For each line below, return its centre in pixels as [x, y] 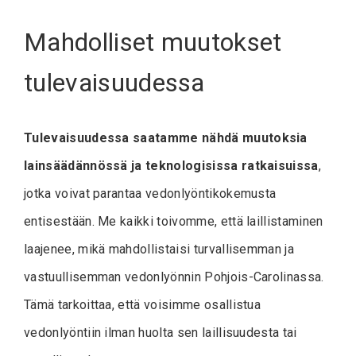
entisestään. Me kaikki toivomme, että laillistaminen [174, 221]
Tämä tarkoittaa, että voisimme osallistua [143, 304]
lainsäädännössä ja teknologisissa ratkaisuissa [171, 165]
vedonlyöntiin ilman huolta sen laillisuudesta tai [161, 332]
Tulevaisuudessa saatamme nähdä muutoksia [166, 137]
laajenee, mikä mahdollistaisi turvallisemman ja [159, 249]
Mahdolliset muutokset [153, 43]
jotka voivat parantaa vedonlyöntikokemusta [150, 193]
